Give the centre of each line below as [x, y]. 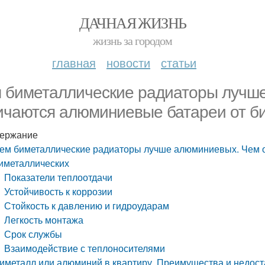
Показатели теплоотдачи [59, 177]
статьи [179, 62]
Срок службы [33, 234]
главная [74, 62]
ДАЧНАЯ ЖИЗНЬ [132, 22]
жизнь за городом [132, 41]
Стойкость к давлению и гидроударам [87, 206]
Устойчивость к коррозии [59, 191]
